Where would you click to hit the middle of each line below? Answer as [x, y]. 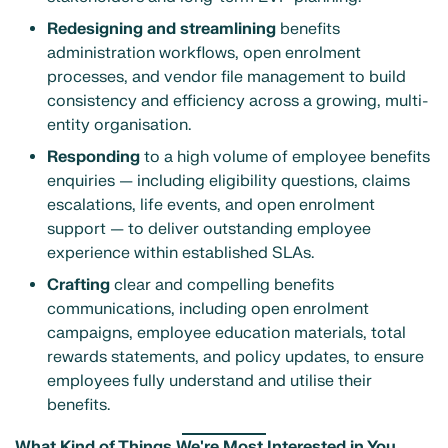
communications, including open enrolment [208, 308]
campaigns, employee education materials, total [226, 332]
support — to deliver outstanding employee [209, 228]
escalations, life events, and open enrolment [211, 204]
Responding [93, 156]
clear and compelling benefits [222, 284]
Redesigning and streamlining [161, 28]
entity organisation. [119, 124]
